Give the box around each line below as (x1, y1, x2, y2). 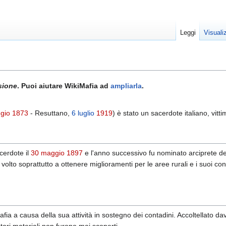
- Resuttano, (28, 109, 72, 118)
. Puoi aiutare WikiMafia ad (17, 82, 110, 90)
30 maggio (31, 149, 65, 157)
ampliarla (110, 82, 142, 90)
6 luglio (72, 109, 94, 118)
